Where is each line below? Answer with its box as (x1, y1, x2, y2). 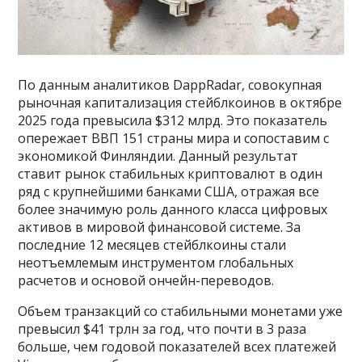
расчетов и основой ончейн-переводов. (18, 271, 275, 289)
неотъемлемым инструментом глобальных (18, 253, 294, 271)
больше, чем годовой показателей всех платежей (18, 337, 337, 356)
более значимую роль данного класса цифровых (18, 200, 328, 218)
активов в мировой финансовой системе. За (18, 217, 301, 236)
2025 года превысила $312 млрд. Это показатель (18, 111, 328, 129)
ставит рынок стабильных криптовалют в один (18, 164, 323, 183)
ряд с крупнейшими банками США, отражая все (18, 182, 320, 200)
